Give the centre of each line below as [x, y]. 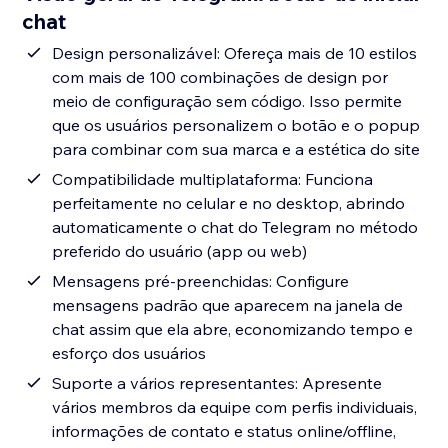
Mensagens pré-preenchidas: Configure [201, 281]
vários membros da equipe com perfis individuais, [235, 407]
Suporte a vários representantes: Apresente [217, 383]
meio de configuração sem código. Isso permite [227, 101]
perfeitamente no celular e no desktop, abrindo [229, 203]
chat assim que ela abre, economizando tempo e [233, 329]
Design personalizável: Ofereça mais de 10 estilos [235, 53]
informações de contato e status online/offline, [224, 431]
